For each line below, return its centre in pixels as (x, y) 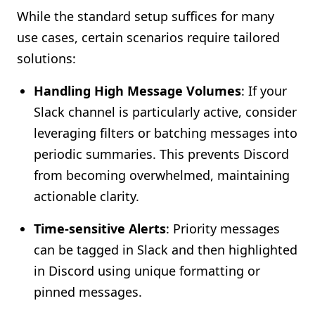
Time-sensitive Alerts (100, 229)
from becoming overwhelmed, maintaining (162, 175)
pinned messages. (88, 292)
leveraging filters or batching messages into (166, 133)
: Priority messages (223, 229)
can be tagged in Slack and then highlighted (166, 250)
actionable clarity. (86, 196)
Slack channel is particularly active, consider (165, 112)
